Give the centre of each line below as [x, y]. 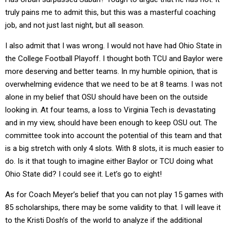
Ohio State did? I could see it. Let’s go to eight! [83, 174]
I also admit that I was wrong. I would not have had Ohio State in [113, 46]
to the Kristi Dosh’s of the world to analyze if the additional [104, 220]
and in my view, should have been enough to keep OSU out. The [111, 123]
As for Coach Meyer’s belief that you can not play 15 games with [114, 195]
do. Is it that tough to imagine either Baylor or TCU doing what [109, 161]
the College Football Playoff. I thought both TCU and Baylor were [114, 59]
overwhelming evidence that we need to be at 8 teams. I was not [114, 84]
